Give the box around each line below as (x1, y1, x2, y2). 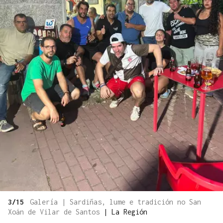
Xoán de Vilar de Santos (8, 207, 104, 216)
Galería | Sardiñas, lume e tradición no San (30, 197, 201, 206)
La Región (111, 207, 147, 216)
